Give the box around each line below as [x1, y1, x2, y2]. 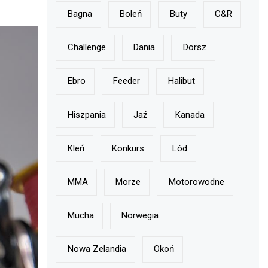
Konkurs [112, 142, 145, 154]
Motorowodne [168, 176, 224, 188]
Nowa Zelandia [67, 243, 126, 255]
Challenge [67, 42, 106, 53]
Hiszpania [67, 109, 106, 120]
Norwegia [121, 210, 159, 221]
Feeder [113, 75, 141, 87]
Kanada [175, 109, 205, 120]
